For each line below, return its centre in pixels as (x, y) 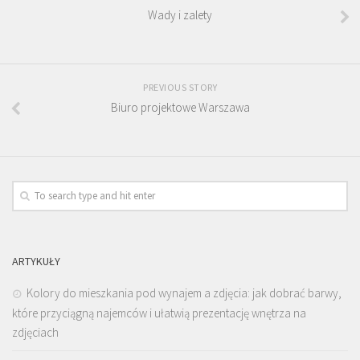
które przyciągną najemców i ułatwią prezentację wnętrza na (159, 313)
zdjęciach (35, 332)
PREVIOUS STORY (180, 87)
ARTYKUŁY (36, 261)
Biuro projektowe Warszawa (180, 107)
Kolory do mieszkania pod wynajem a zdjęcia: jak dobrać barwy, (184, 292)
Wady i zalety (180, 15)
